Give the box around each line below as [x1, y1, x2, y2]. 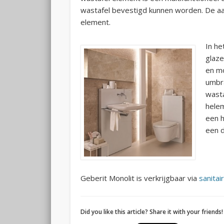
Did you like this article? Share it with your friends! [80, 207, 223, 216]
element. [80, 17, 110, 27]
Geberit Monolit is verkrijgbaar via [80, 173, 199, 183]
